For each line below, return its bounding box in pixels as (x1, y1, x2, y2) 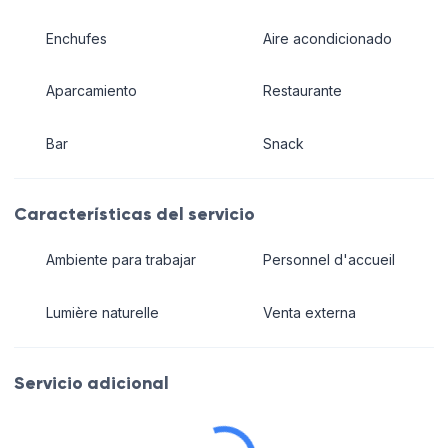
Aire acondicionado (262, 29, 392, 47)
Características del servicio (14, 202, 255, 225)
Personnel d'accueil (262, 251, 395, 269)
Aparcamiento (45, 82, 137, 100)
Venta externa (262, 303, 356, 321)
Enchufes (45, 29, 107, 47)
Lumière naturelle (45, 303, 159, 321)
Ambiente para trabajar (45, 251, 196, 269)
